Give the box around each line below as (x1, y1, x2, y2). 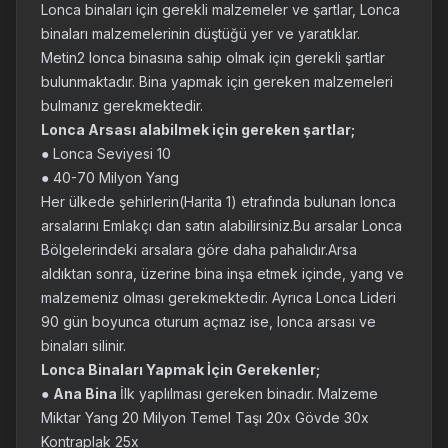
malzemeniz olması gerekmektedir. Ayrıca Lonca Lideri (41, 289, 396, 306)
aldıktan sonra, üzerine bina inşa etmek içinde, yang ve (41, 265, 404, 282)
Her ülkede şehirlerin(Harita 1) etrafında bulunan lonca (41, 193, 396, 210)
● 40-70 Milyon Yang (41, 169, 179, 186)
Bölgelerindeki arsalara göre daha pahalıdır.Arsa (41, 241, 357, 258)
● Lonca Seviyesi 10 (41, 145, 171, 162)
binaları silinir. (41, 337, 126, 354)
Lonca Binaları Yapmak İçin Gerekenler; (41, 361, 320, 378)
